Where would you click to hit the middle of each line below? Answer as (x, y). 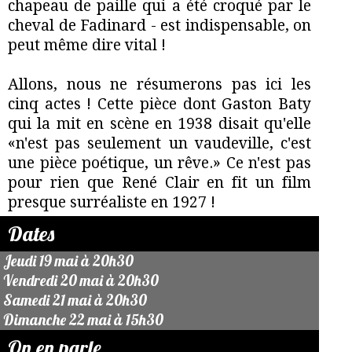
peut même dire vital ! (87, 45)
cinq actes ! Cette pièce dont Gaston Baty (159, 104)
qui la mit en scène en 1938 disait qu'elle (159, 124)
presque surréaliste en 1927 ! (112, 202)
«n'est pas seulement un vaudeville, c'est (159, 143)
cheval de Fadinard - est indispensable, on (159, 26)
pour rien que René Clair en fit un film (159, 183)
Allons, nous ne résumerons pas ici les (159, 84)
